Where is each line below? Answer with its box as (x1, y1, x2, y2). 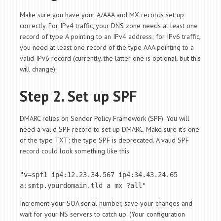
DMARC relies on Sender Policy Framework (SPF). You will (20, 114, 189, 123)
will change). (20, 65, 57, 74)
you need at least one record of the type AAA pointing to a (20, 43, 194, 52)
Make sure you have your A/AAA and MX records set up (20, 10, 184, 20)
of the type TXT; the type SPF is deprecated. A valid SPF (20, 136, 189, 145)
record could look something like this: (20, 147, 130, 156)
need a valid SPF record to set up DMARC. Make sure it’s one (20, 125, 199, 134)
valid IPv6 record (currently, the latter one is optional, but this (20, 54, 201, 63)
